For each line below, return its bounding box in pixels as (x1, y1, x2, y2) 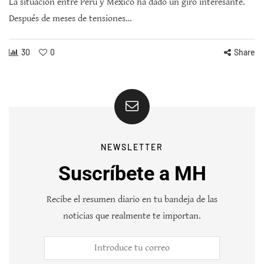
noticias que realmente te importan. (63, 210, 201, 222)
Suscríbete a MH (58, 161, 206, 185)
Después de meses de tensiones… (9, 12, 132, 24)
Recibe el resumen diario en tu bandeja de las (47, 193, 217, 205)
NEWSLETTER (101, 141, 163, 152)
